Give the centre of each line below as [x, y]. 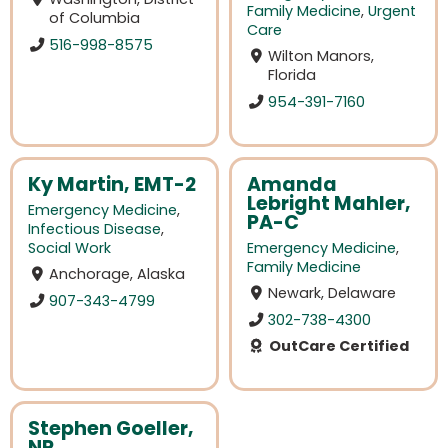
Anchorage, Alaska [117, 274]
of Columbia [95, 18]
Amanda [292, 185]
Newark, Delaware [332, 293]
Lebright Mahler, [329, 204]
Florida [292, 75]
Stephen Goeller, [111, 429]
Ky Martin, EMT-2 [112, 185]
